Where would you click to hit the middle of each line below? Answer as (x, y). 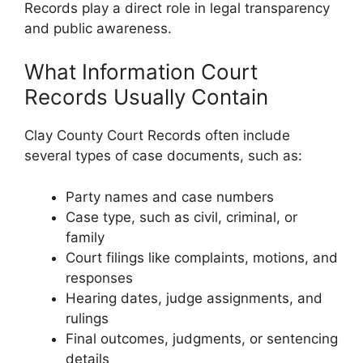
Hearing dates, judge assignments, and (194, 298)
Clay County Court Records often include (157, 136)
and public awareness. (98, 28)
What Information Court (141, 72)
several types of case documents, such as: (163, 156)
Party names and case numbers (170, 196)
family (85, 237)
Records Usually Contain (146, 97)
